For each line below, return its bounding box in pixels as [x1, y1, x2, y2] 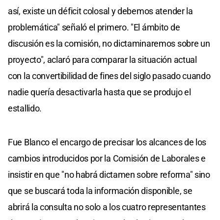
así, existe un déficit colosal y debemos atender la [8, 6, 193, 17]
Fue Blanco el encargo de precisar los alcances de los [8, 137, 207, 148]
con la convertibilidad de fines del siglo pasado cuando [8, 71, 211, 82]
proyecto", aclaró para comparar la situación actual [8, 55, 197, 65]
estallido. [8, 103, 42, 114]
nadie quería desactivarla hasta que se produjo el [8, 87, 191, 98]
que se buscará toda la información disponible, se [8, 186, 192, 196]
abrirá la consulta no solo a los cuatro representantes [8, 202, 206, 213]
